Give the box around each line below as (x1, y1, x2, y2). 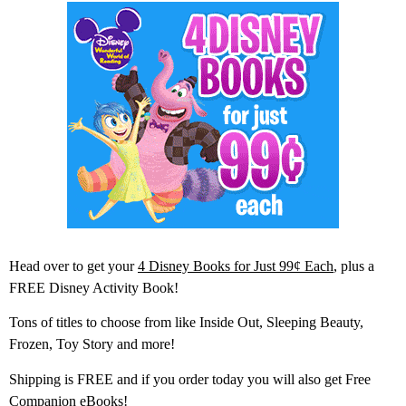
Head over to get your (9, 258, 138, 274)
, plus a (333, 258, 374, 274)
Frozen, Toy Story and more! (9, 336, 175, 353)
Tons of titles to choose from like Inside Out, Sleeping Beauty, (9, 314, 363, 331)
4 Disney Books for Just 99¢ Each (138, 258, 333, 274)
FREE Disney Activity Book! (9, 280, 179, 295)
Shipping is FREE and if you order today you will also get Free (9, 371, 371, 387)
